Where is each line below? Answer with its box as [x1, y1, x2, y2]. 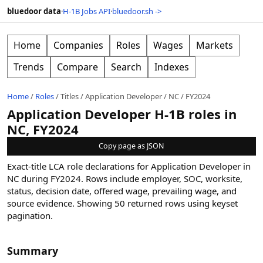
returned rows [125, 197, 185, 209]
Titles [60, 91, 79, 102]
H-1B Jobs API [63, 6, 110, 16]
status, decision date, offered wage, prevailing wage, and [7, 185, 237, 197]
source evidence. [7, 197, 75, 209]
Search [111, 60, 141, 73]
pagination [7, 210, 50, 221]
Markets [196, 39, 233, 52]
